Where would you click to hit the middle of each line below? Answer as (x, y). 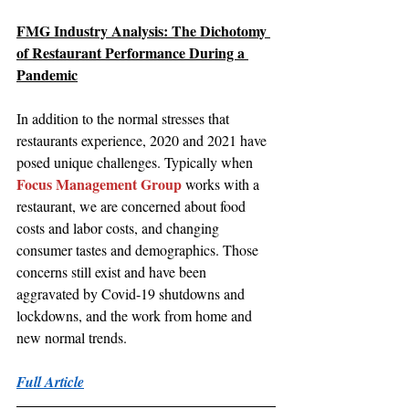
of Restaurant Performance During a (132, 53)
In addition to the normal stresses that (125, 119)
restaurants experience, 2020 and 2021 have (143, 141)
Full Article (50, 382)
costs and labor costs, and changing (120, 228)
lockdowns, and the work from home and (136, 316)
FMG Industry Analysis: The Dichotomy (143, 31)
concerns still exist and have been (113, 272)
